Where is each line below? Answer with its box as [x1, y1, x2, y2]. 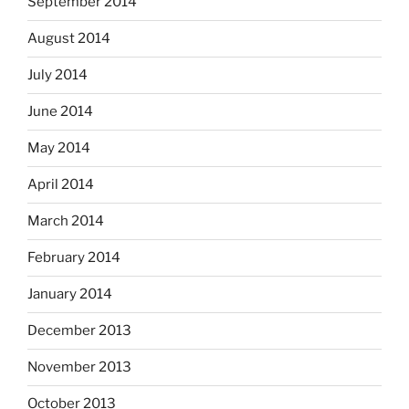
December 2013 [27, 322, 131, 340]
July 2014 [27, 67, 88, 84]
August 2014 [27, 30, 110, 47]
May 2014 [27, 140, 90, 157]
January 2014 [27, 286, 112, 303]
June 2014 [27, 103, 93, 121]
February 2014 [27, 249, 121, 267]
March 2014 [27, 213, 104, 230]
